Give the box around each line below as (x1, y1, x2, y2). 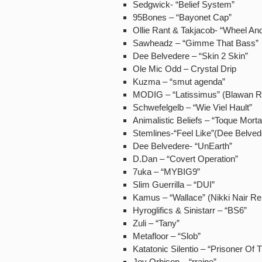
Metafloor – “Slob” (133, 231, 201, 241)
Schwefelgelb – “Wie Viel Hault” (133, 102, 252, 112)
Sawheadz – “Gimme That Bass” (133, 38, 258, 48)
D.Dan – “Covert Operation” (133, 154, 238, 164)
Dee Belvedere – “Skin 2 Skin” (133, 51, 248, 61)
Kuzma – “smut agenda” (133, 77, 225, 87)
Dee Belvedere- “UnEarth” (133, 141, 232, 151)
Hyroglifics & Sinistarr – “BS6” (133, 205, 247, 215)
